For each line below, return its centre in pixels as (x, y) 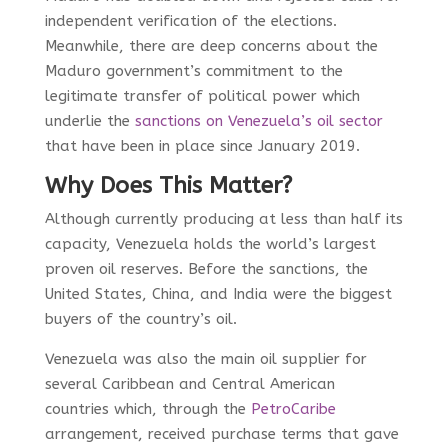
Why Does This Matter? (168, 185)
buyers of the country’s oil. (140, 318)
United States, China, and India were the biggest (218, 293)
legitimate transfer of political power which (202, 95)
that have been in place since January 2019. (202, 145)
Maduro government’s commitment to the (193, 70)
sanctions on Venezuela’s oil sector (258, 120)
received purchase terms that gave (273, 433)
